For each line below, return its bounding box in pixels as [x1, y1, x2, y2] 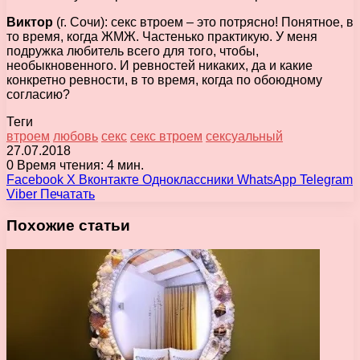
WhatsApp [237, 172, 297, 186]
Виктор [6, 14, 53, 29]
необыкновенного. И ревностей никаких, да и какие [6, 58, 313, 72]
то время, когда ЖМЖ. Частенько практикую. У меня [6, 29, 317, 43]
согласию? [6, 87, 70, 101]
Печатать [40, 186, 95, 201]
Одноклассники [142, 172, 234, 186]
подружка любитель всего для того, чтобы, [6, 43, 259, 58]
